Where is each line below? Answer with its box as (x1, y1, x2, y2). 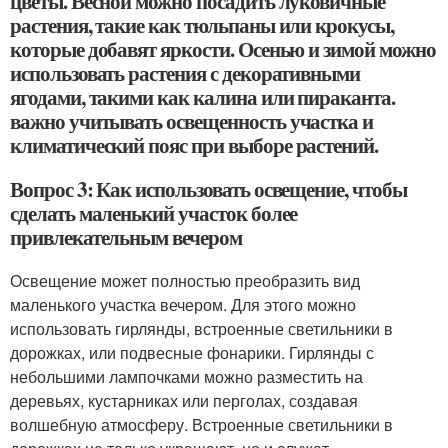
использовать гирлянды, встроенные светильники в (10, 317, 393, 340)
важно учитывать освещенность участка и (10, 106, 374, 136)
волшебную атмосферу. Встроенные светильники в (10, 413, 393, 436)
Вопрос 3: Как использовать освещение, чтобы (10, 174, 407, 204)
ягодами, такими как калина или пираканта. (10, 82, 395, 112)
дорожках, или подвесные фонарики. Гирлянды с (10, 341, 374, 364)
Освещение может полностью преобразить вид (10, 269, 360, 292)
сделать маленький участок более (10, 198, 298, 228)
